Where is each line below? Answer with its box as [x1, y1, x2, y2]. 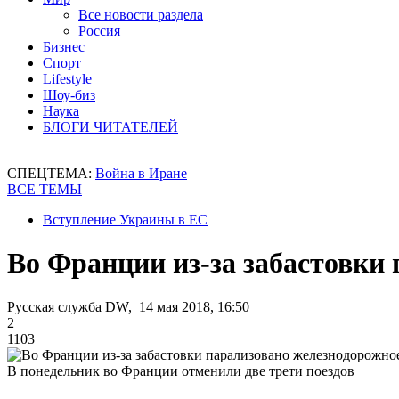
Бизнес [43, 39, 85, 54]
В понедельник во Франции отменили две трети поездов [7, 362, 354, 379]
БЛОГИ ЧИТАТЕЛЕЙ [43, 119, 178, 134]
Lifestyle [43, 71, 92, 86]
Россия [78, 23, 120, 38]
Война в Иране [95, 166, 187, 181]
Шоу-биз [43, 87, 95, 102]
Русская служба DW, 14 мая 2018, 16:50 [7, 298, 249, 314]
